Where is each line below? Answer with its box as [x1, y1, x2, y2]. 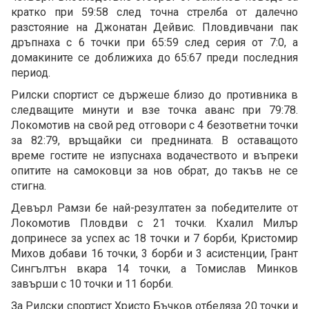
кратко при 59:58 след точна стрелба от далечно [11, 6, 298, 19]
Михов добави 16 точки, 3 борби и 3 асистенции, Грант [11, 247, 298, 261]
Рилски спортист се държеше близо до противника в [11, 88, 298, 102]
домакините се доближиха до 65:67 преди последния [11, 51, 298, 65]
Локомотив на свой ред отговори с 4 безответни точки [11, 119, 298, 132]
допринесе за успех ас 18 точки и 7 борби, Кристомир [11, 232, 298, 246]
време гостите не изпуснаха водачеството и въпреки [11, 149, 298, 163]
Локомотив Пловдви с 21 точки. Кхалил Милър [11, 217, 298, 230]
